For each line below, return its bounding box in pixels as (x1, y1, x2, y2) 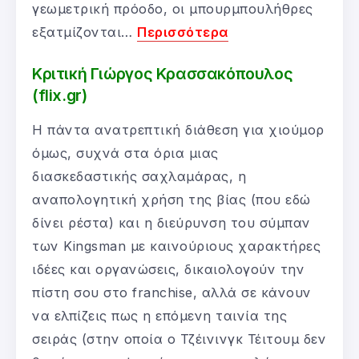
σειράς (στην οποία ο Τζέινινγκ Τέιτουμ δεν (32, 330, 326, 347)
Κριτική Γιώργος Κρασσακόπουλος (32, 63, 293, 83)
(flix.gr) (32, 85, 87, 105)
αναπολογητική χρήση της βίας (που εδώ (32, 191, 311, 208)
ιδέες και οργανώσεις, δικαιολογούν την (32, 260, 305, 277)
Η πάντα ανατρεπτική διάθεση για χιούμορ (32, 121, 325, 138)
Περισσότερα (137, 23, 228, 40)
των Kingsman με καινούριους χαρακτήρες (32, 237, 321, 254)
